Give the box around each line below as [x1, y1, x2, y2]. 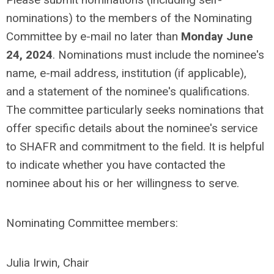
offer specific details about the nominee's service [6, 121, 257, 135]
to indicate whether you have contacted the [6, 158, 225, 172]
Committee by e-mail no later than [6, 29, 181, 43]
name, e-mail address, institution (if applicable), [6, 66, 246, 80]
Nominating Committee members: [6, 216, 178, 230]
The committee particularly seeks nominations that [6, 103, 264, 117]
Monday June [181, 29, 253, 43]
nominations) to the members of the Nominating [6, 11, 252, 25]
